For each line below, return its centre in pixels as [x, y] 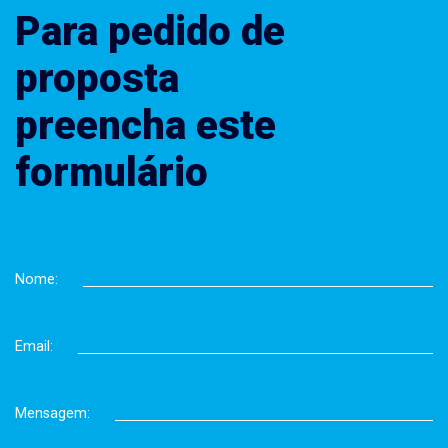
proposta [97, 78]
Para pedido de [150, 31]
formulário [111, 172]
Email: [34, 346]
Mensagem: [52, 413]
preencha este [145, 125]
